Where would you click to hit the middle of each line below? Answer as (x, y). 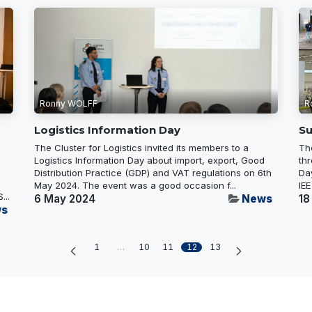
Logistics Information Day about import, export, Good (149, 160)
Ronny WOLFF (69, 103)
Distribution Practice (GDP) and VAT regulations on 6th (153, 172)
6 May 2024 (65, 198)
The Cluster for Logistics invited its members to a (141, 147)
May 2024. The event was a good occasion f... (135, 185)
